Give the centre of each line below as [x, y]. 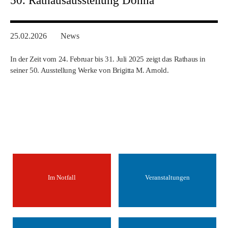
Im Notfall [62, 177]
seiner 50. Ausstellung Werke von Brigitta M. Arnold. [90, 70]
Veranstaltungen [167, 177]
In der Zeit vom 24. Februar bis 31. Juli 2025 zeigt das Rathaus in [108, 59]
